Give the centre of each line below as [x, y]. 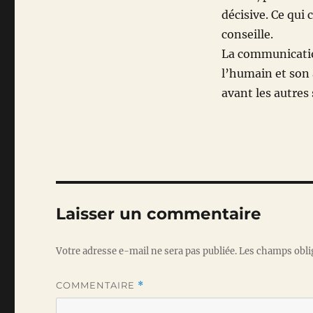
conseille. [247, 35]
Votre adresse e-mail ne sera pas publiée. [147, 252]
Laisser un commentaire [159, 214]
